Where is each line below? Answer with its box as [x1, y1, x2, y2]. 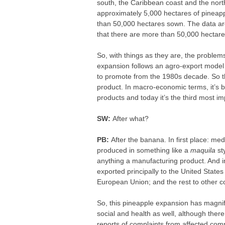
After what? [113, 115, 149, 123]
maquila [190, 146, 216, 154]
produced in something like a [97, 146, 191, 154]
